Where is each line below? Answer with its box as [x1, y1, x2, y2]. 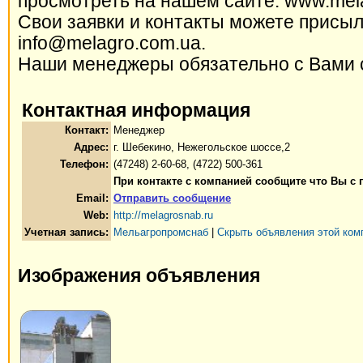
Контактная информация [22, 100, 250, 121]
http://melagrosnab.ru [113, 209, 213, 221]
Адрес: [74, 141, 109, 153]
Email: [76, 192, 109, 204]
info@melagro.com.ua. [18, 33, 206, 53]
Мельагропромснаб [113, 226, 208, 238]
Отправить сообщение [113, 192, 231, 204]
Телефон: [60, 158, 109, 170]
